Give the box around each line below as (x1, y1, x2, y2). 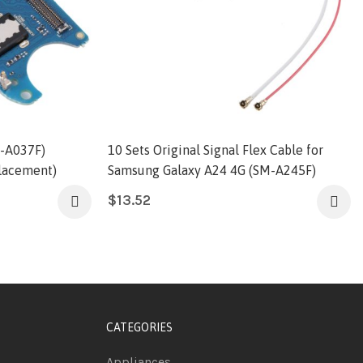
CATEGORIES (105, 320, 173, 334)
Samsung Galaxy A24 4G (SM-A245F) (108, 162, 317, 177)
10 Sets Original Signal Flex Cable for (108, 142, 324, 157)
